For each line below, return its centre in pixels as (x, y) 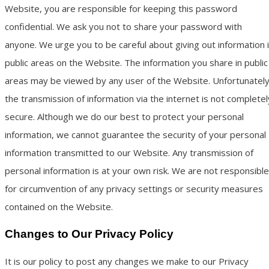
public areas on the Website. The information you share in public (136, 62)
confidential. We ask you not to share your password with (123, 26)
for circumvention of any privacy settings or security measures (134, 188)
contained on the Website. (59, 206)
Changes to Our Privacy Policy (89, 234)
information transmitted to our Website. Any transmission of (129, 152)
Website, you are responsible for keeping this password (121, 8)
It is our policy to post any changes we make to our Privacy (127, 261)
